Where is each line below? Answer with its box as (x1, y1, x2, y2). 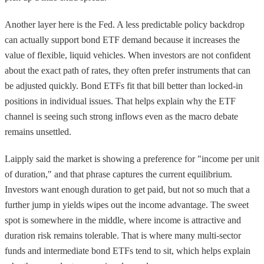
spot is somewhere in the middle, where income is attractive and (5, 214, 241, 225)
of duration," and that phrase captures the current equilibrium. (5, 169, 232, 179)
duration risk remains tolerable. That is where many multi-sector (5, 230, 241, 240)
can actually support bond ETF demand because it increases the (5, 34, 240, 45)
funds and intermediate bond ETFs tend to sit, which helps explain (5, 245, 250, 256)
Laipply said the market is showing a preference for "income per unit (5, 153, 259, 164)
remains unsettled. (5, 126, 71, 137)
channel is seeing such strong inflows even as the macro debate (5, 111, 238, 121)
